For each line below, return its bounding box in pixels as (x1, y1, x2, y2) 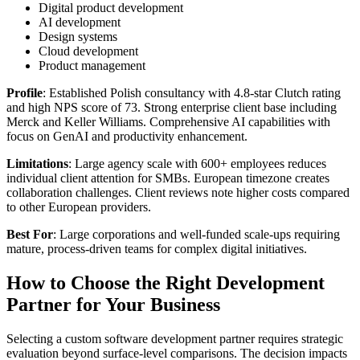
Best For (6, 227, 53, 242)
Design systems (39, 30, 117, 44)
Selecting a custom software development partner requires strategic (6, 332, 343, 346)
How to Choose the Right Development (6, 272, 325, 294)
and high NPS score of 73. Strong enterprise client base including (6, 100, 337, 115)
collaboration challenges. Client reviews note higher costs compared (6, 186, 350, 200)
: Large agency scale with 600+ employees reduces (68, 157, 326, 171)
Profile (6, 86, 43, 100)
